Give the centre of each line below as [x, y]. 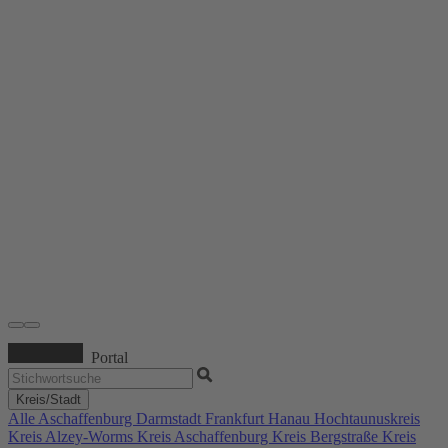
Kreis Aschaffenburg [204, 436]
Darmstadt [170, 418]
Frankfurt [236, 418]
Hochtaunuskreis [367, 418]
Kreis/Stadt [48, 399]
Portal [109, 357]
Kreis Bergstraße [327, 436]
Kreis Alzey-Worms [72, 436]
